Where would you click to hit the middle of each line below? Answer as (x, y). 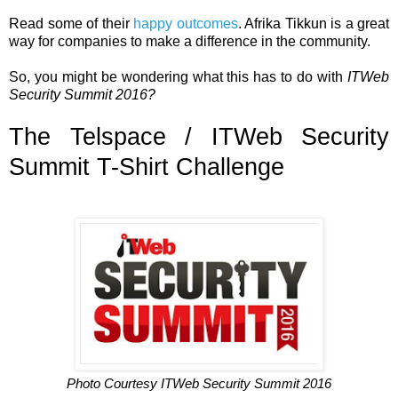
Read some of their (71, 23)
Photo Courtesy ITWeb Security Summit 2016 (199, 383)
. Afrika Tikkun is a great (313, 23)
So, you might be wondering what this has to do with (178, 76)
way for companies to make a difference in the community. (190, 41)
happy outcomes (186, 23)
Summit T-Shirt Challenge (147, 167)
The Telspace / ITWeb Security (199, 136)
